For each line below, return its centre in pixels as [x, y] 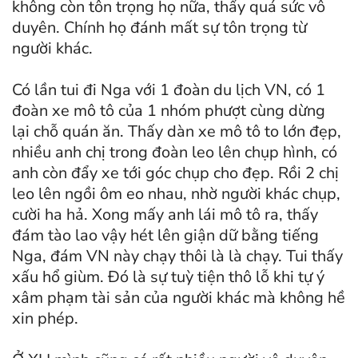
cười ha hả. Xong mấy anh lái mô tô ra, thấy [165, 214]
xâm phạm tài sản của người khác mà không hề [179, 297]
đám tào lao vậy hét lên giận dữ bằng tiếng [165, 235]
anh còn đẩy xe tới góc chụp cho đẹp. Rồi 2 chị [175, 173]
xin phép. [47, 318]
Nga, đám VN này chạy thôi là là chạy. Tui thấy [177, 256]
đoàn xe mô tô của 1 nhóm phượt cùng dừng [169, 110]
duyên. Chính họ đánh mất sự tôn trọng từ [159, 27]
